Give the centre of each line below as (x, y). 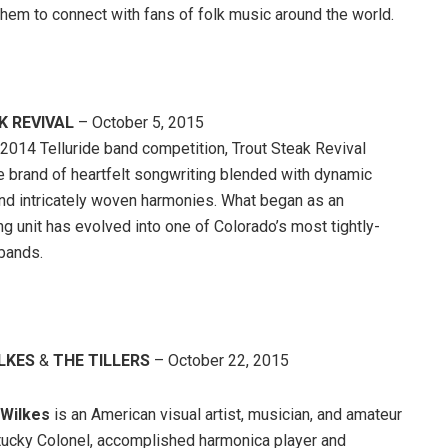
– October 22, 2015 (219, 360)
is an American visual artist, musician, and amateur (226, 414)
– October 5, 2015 (139, 122)
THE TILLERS (101, 360)
